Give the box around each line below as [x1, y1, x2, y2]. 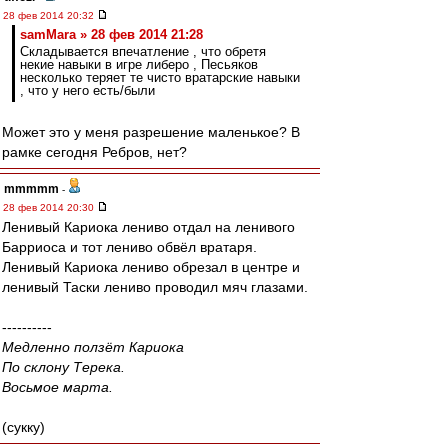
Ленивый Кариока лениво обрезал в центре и [2, 259, 300, 275]
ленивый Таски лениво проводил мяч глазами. [2, 279, 308, 295]
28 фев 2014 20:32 [3, 10, 97, 21]
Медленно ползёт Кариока [2, 339, 184, 355]
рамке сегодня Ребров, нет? [2, 144, 187, 160]
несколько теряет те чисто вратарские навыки [20, 70, 300, 85]
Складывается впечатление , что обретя [20, 44, 266, 59]
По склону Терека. [2, 359, 125, 375]
